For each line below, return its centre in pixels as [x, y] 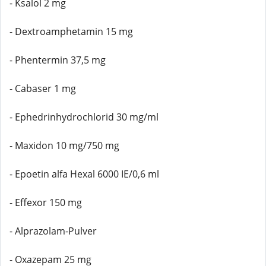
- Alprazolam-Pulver [53, 231]
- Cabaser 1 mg [43, 88]
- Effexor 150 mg [46, 202]
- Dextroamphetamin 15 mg [71, 31]
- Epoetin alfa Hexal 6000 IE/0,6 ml [84, 174]
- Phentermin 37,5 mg [58, 60]
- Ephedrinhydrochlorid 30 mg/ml [84, 117]
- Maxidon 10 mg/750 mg [64, 145]
